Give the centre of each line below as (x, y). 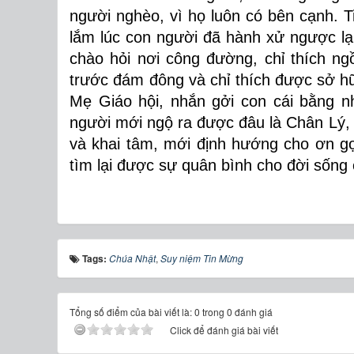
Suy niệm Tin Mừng (202, 258)
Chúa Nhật (132, 258)
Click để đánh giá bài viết (224, 330)
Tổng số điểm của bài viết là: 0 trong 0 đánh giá (171, 312)
